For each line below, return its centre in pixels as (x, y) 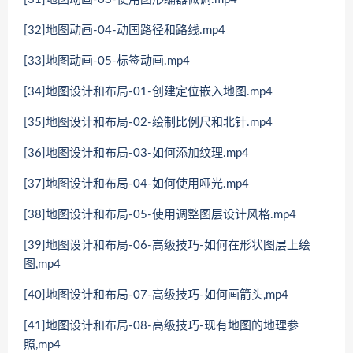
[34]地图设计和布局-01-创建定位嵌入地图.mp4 (148, 91)
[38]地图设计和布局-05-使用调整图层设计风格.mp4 (160, 214)
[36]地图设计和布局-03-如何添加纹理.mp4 (136, 153)
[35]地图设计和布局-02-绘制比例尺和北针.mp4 (148, 122)
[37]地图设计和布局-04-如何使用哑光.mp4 (136, 184)
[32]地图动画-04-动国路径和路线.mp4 (124, 30)
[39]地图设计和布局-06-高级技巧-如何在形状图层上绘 (167, 245)
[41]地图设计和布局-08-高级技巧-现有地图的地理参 (161, 325)
